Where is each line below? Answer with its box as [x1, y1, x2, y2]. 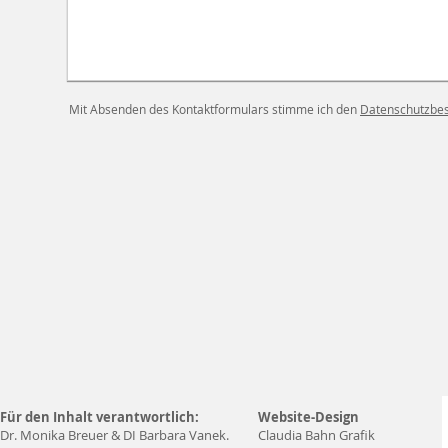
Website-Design [258, 408, 359, 426]
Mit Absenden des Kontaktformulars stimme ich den [69, 101, 360, 117]
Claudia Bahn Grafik [258, 426, 375, 444]
